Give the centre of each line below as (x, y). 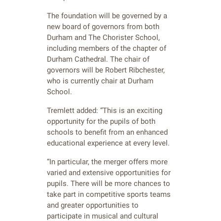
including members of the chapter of (107, 48)
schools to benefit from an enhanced (107, 132)
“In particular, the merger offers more (107, 162)
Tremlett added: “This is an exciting (105, 110)
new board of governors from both (103, 26)
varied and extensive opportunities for (109, 172)
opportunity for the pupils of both (101, 121)
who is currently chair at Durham (100, 81)
